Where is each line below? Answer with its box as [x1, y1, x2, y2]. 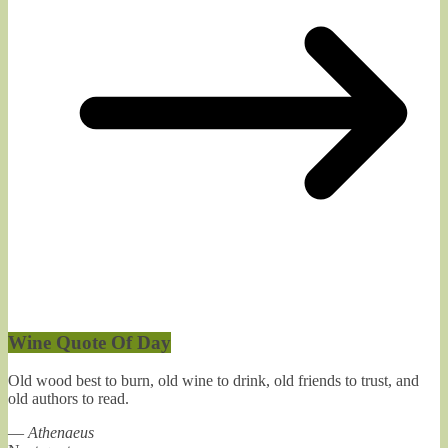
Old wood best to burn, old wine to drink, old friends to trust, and [8, 372, 419, 390]
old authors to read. [8, 390, 129, 408]
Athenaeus [28, 424, 94, 442]
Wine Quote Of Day [8, 331, 171, 353]
